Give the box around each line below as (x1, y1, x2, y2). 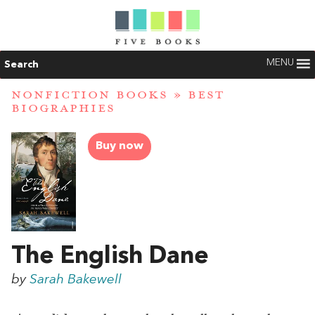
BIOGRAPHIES (11, 101, 115, 117)
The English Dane (11, 245, 209, 269)
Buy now (96, 141, 143, 153)
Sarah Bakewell (30, 273, 122, 288)
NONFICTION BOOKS (11, 87, 168, 103)
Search (4, 60, 39, 70)
